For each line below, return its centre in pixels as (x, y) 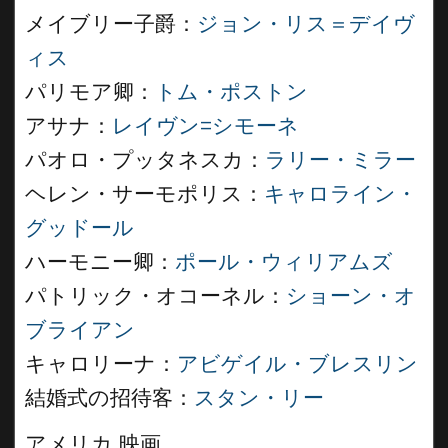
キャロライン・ (340, 194)
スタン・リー (259, 398)
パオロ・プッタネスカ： (145, 160)
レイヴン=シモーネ (205, 126)
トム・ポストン (231, 92)
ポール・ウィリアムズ (284, 262)
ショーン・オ (351, 296)
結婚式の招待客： (109, 398)
